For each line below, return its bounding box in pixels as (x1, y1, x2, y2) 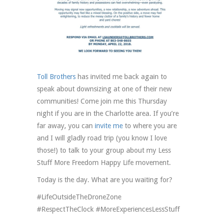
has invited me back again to (76, 73, 167, 81)
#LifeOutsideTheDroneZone (37, 193, 121, 201)
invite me (93, 122, 123, 130)
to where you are (123, 122, 177, 130)
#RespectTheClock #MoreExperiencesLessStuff (37, 205, 180, 214)
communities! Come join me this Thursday (37, 97, 167, 106)
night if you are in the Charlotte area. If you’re (37, 110, 179, 118)
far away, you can (37, 122, 93, 130)
